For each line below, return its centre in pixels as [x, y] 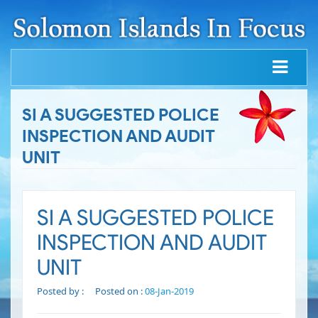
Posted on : [120, 291]
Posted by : [61, 291]
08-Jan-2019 [169, 291]
